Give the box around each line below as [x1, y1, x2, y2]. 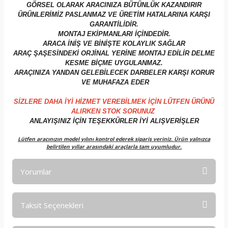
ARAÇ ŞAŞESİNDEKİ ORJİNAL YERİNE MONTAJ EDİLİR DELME [13, 49, 215, 57]
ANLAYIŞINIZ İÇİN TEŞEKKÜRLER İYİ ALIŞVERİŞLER [29, 117, 199, 125]
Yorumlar [20, 166, 52, 177]
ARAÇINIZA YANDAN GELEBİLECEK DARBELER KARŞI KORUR [14, 68, 214, 76]
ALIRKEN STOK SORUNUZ [71, 107, 157, 115]
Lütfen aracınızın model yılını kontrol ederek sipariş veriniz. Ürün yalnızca [18, 135, 210, 142]
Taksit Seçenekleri [20, 199, 83, 210]
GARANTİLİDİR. [90, 20, 138, 28]
